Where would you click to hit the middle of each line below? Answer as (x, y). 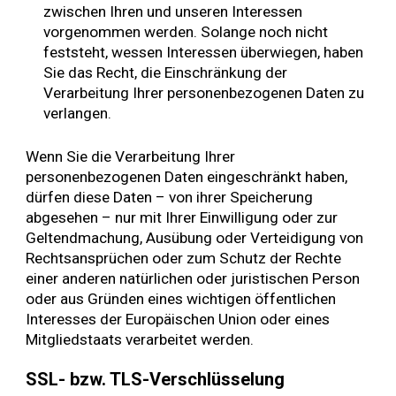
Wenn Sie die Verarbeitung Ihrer (131, 156)
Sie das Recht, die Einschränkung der (166, 73)
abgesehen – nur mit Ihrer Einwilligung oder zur (182, 217)
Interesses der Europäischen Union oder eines (178, 319)
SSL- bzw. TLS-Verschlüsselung (156, 380)
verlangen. (78, 114)
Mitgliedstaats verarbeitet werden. (140, 339)
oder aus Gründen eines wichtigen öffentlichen (181, 298)
